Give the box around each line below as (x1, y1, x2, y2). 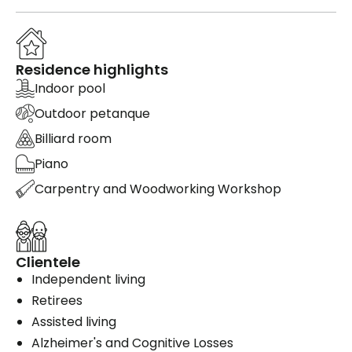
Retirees (31, 291, 82, 310)
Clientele (16, 251, 80, 272)
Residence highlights (16, 59, 168, 79)
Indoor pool (35, 79, 105, 98)
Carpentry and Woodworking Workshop (35, 180, 281, 199)
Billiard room (35, 130, 112, 148)
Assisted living (31, 312, 116, 331)
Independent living (31, 269, 145, 288)
